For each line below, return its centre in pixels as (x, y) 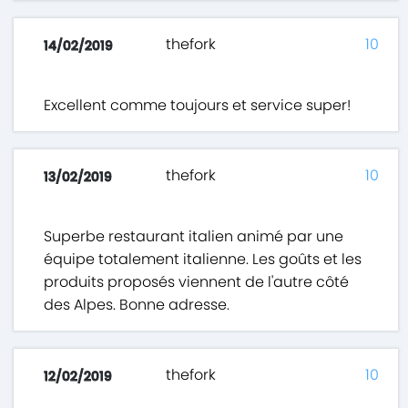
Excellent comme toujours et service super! (198, 106)
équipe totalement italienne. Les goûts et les (203, 260)
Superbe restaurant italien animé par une (194, 237)
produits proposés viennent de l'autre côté (197, 282)
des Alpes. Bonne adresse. (137, 305)
